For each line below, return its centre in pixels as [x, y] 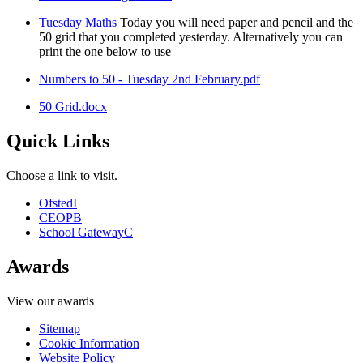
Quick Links [58, 141]
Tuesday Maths [78, 23]
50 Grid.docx [73, 107]
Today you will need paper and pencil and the [237, 23]
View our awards [50, 301]
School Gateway [81, 233]
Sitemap [60, 329]
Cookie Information [89, 343]
